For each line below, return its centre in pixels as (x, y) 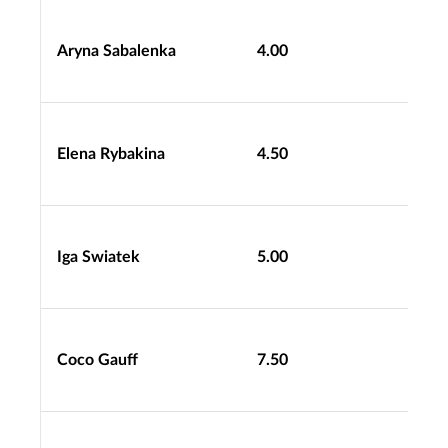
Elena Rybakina (111, 153)
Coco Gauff (97, 359)
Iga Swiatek (98, 256)
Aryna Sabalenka (116, 50)
